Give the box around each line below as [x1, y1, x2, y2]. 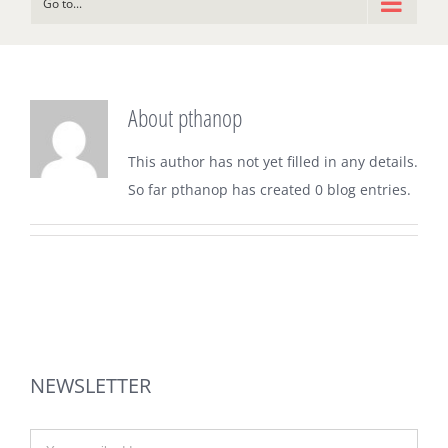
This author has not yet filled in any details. [127, 152, 418, 171]
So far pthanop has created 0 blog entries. [127, 180, 411, 199]
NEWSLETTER [30, 372, 151, 399]
